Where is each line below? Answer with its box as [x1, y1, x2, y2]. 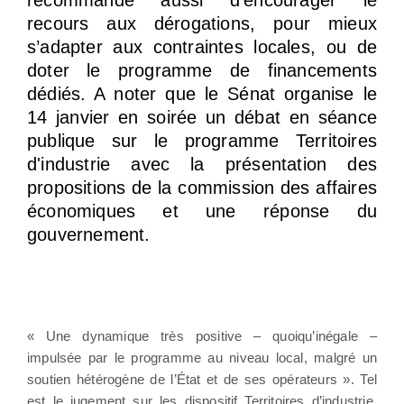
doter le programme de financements [27, 60, 377, 80]
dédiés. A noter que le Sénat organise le [27, 83, 377, 104]
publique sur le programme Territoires [27, 130, 377, 151]
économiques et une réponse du [27, 200, 377, 221]
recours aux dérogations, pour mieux [27, 13, 377, 33]
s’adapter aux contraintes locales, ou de [27, 36, 377, 57]
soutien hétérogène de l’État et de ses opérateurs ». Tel [27, 371, 377, 387]
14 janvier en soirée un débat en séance [27, 106, 377, 127]
